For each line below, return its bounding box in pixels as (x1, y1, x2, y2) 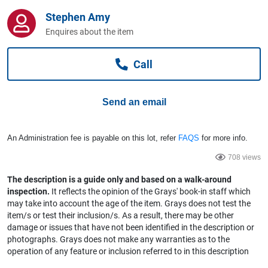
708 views (227, 153, 261, 162)
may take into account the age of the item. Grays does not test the (7, 199, 251, 208)
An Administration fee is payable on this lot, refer (7, 133, 178, 142)
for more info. (199, 133, 248, 142)
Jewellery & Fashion (35, 98, 119, 109)
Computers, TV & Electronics (35, 2, 154, 14)
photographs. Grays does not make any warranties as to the (7, 234, 230, 244)
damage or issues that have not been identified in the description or (7, 223, 254, 232)
